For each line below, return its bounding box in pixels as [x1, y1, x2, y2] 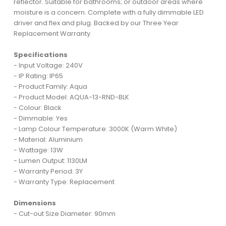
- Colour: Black [13, 102, 62, 112]
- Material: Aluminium [13, 134, 83, 144]
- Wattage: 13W [13, 145, 63, 155]
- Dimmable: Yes [13, 113, 68, 123]
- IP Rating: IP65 [13, 71, 63, 81]
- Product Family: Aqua [13, 81, 87, 91]
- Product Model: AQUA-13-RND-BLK [13, 92, 129, 102]
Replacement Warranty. [13, 28, 92, 38]
